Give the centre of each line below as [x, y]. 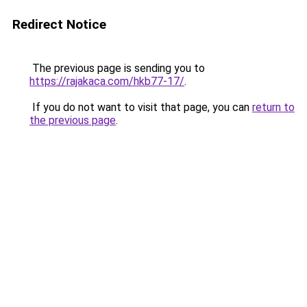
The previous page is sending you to [117, 68]
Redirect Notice [59, 24]
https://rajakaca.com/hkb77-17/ [107, 81]
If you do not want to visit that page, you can [141, 107]
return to [273, 107]
